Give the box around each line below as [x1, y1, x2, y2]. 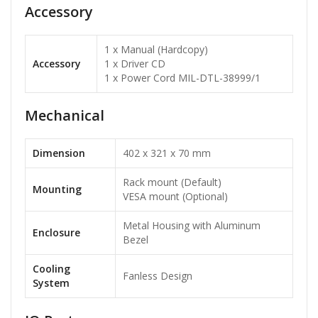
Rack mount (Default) [123, 175, 221, 190]
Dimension [33, 146, 85, 160]
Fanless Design [123, 269, 192, 283]
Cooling [33, 262, 70, 276]
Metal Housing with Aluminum [123, 219, 261, 233]
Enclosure [33, 226, 80, 240]
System [33, 276, 70, 290]
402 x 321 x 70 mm [123, 146, 211, 160]
